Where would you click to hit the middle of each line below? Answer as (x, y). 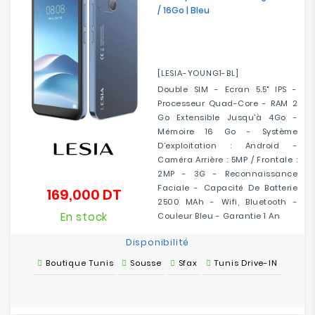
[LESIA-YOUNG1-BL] (198, 73)
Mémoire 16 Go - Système (227, 131)
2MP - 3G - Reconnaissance (227, 174)
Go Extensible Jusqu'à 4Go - (227, 117)
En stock (84, 217)
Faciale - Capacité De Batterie (227, 188)
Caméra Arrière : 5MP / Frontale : (227, 160)
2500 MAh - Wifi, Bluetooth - (227, 202)
